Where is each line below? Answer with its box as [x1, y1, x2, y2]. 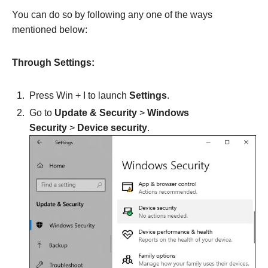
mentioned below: [12, 24, 87, 35]
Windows [147, 107, 189, 118]
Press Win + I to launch [29, 90, 129, 100]
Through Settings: [12, 57, 95, 68]
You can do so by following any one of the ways [12, 9, 212, 20]
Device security [77, 122, 147, 133]
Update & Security [54, 107, 139, 118]
